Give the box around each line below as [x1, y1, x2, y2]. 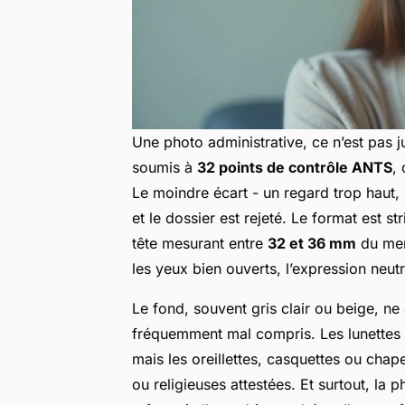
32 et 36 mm [268, 233, 356, 252]
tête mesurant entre [132, 233, 268, 252]
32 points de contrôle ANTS [197, 157, 392, 176]
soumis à [132, 157, 197, 176]
